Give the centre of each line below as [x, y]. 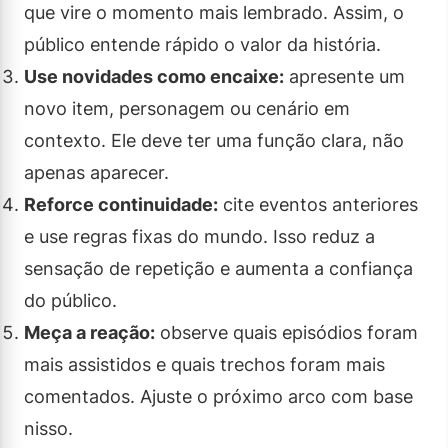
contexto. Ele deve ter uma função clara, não [214, 140]
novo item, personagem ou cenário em [187, 108]
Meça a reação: [89, 332]
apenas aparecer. [96, 172]
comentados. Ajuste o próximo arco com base [218, 396]
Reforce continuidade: [121, 204]
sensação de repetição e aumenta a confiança [218, 268]
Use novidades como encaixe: [154, 76]
